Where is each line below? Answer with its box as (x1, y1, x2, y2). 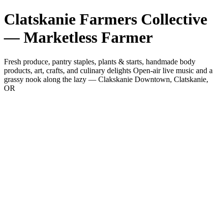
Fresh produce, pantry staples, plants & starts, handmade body (4, 57, 195, 66)
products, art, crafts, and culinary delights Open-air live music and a (4, 66, 213, 75)
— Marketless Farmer (4, 28, 153, 47)
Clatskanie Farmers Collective (4, 10, 207, 28)
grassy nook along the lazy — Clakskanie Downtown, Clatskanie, (4, 75, 208, 83)
